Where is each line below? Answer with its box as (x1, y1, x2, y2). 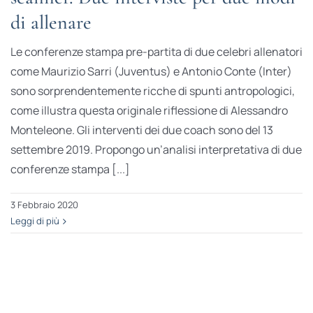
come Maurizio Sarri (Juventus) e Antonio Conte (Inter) (10, 64, 292, 80)
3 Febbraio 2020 (10, 198, 78, 212)
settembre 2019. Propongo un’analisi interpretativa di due (10, 142, 302, 158)
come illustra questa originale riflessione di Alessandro (10, 103, 288, 119)
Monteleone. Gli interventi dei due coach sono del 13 (10, 122, 273, 138)
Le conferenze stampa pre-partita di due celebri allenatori (10, 44, 303, 60)
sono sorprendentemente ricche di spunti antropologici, (10, 83, 295, 99)
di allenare (10, 10, 92, 35)
